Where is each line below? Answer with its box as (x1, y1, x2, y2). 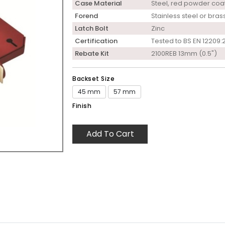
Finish (72, 101, 91, 110)
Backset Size (72, 74, 115, 83)
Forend (75, 11, 98, 21)
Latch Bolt (75, 23, 108, 33)
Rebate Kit (75, 48, 109, 58)
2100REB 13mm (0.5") (151, 48, 217, 58)
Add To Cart (86, 128, 134, 140)
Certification (75, 36, 118, 46)
